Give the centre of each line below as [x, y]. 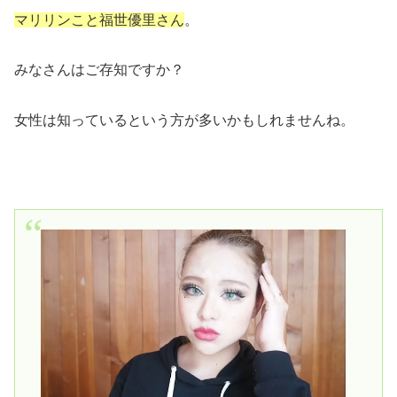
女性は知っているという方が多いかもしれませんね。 [184, 121]
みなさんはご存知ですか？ [99, 70]
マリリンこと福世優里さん [99, 19]
